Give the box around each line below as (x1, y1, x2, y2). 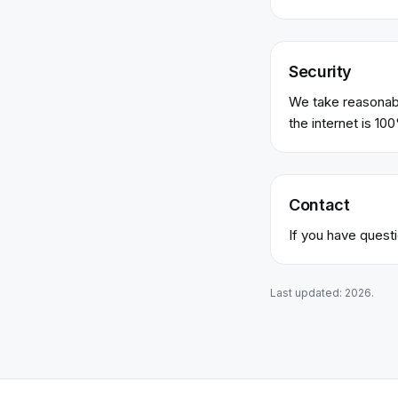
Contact (289, 195, 350, 214)
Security (289, 62, 353, 81)
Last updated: (270, 286, 345, 299)
